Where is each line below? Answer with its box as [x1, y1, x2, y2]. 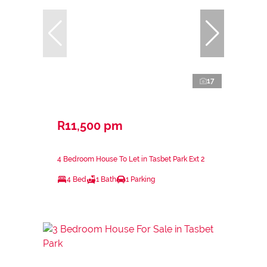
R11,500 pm [57, 119, 123, 133]
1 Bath [96, 175, 116, 184]
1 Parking [126, 175, 155, 184]
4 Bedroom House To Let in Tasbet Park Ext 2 [57, 155, 204, 164]
